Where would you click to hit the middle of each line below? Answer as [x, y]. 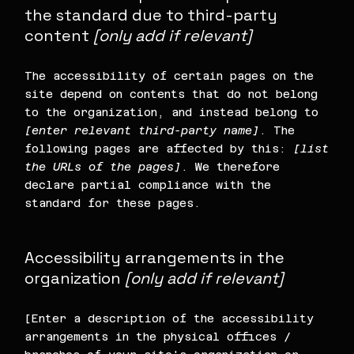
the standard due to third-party [151, 15]
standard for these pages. [113, 203]
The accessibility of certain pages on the [169, 75]
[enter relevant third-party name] [142, 130]
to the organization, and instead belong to [172, 112]
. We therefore [231, 166]
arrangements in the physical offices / [158, 337]
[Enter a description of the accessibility [169, 319]
